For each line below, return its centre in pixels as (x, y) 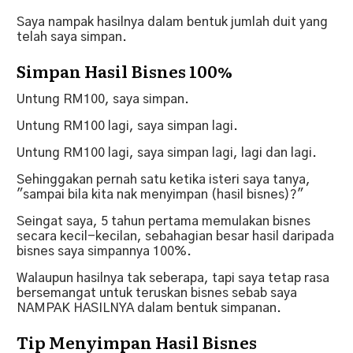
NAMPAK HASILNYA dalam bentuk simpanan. (149, 308)
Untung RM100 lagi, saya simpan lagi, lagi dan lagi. (167, 152)
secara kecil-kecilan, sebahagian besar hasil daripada (175, 236)
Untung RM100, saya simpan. (103, 99)
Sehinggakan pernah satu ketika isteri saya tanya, (163, 179)
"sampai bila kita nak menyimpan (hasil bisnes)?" (160, 194)
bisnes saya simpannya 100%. (104, 251)
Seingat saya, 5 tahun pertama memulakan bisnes (163, 221)
